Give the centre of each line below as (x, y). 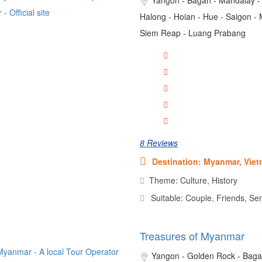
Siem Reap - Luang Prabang (192, 32)
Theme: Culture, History (193, 180)
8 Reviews (158, 142)
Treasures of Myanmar (192, 235)
